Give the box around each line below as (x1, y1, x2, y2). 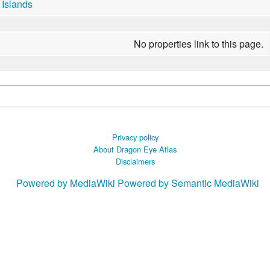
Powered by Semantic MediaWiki (117, 175, 259, 190)
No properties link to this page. (134, 36, 264, 51)
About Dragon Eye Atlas (93, 143, 177, 155)
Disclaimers (115, 155, 155, 167)
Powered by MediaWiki (16, 175, 115, 190)
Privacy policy (111, 131, 159, 143)
